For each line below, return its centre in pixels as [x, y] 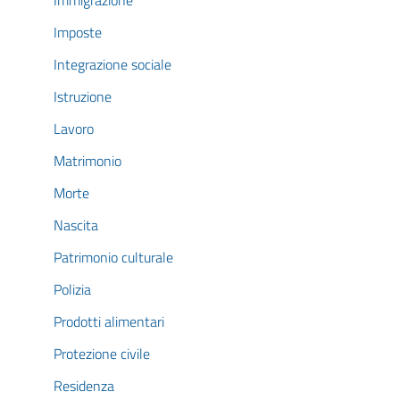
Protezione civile [102, 354]
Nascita [76, 225]
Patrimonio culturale [113, 257]
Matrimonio [87, 161]
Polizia [72, 289]
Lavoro [74, 129]
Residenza [84, 386]
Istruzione [83, 96]
